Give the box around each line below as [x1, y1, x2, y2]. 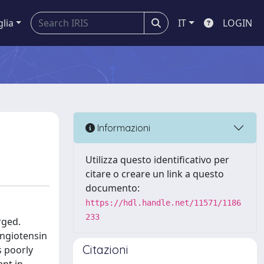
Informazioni [95, 121, 150, 134]
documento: [85, 181, 140, 194]
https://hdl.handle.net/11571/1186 [85, 198, 241, 207]
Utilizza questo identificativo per [85, 153, 229, 166]
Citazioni [82, 242, 128, 257]
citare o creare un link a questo [85, 167, 224, 180]
